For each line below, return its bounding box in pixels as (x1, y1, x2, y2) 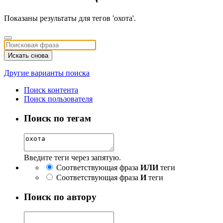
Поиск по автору (24, 191, 97, 202)
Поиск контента (24, 86, 78, 95)
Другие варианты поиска (4, 69, 90, 78)
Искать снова (8, 52, 48, 60)
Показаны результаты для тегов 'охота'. (4, 14, 136, 23)
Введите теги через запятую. (24, 153, 121, 162)
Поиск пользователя (24, 95, 93, 104)
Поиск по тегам (24, 113, 91, 124)
